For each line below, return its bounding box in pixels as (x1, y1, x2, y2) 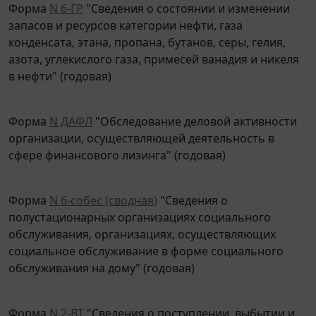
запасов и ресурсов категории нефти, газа (8, 7, 243, 23)
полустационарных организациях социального (8, 199, 271, 215)
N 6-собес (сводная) (49, 182, 157, 198)
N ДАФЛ (49, 103, 92, 119)
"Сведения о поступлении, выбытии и (84, 295, 295, 311)
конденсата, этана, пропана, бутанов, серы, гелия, (8, 24, 286, 40)
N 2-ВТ (49, 295, 84, 311)
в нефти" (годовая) (8, 58, 111, 74)
